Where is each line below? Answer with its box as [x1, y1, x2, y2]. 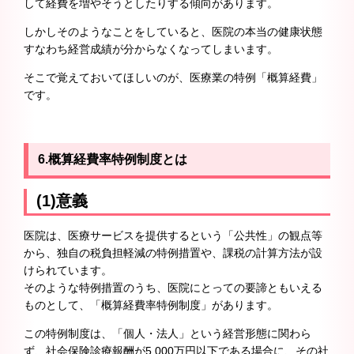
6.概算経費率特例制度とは [38, 153, 187, 167]
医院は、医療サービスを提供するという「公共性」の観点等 [24, 228, 322, 242]
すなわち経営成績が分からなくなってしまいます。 [24, 43, 278, 56]
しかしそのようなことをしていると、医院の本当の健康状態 [24, 25, 322, 39]
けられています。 [24, 263, 112, 277]
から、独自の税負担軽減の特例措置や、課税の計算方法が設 [24, 246, 322, 259]
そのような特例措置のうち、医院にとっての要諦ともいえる [24, 281, 322, 294]
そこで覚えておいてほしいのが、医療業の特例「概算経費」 [24, 71, 322, 85]
